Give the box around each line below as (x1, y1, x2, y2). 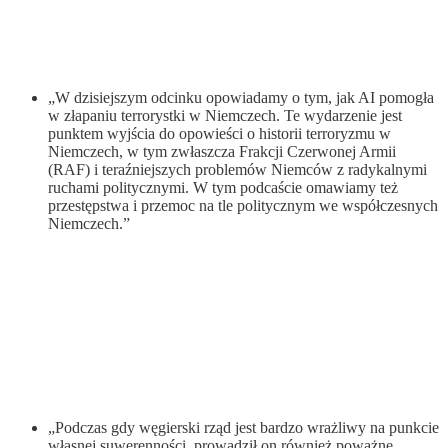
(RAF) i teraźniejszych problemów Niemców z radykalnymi (48, 160, 427, 178)
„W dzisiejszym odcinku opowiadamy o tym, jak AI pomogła (48, 88, 434, 106)
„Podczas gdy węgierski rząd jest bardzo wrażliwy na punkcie (48, 418, 439, 436)
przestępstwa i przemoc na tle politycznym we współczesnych (48, 196, 438, 214)
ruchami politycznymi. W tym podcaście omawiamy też (48, 178, 398, 196)
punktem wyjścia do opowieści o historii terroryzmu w (48, 124, 391, 142)
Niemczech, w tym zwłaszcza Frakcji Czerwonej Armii (48, 142, 396, 160)
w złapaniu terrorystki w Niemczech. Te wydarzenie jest (48, 106, 402, 124)
